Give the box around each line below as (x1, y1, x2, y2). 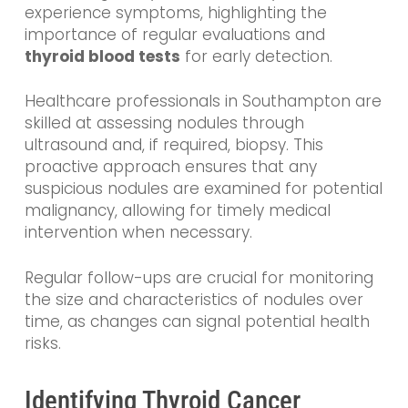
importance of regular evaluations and (24, 23, 325, 46)
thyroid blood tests (24, 45, 180, 67)
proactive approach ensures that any (24, 156, 317, 178)
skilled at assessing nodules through (24, 112, 304, 135)
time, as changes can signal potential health (24, 310, 370, 332)
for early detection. (179, 45, 332, 67)
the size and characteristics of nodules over (24, 288, 363, 311)
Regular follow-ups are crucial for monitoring (24, 266, 373, 289)
